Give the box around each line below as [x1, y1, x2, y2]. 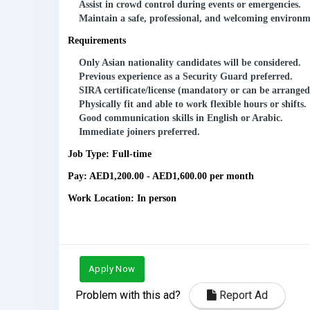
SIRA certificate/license [79, 85, 175, 96]
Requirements [68, 35, 126, 46]
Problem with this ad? [75, 288, 189, 302]
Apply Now [89, 263, 136, 274]
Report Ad [217, 288, 268, 302]
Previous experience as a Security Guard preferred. [79, 71, 293, 82]
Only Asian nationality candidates [79, 57, 221, 69]
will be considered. [221, 57, 301, 69]
